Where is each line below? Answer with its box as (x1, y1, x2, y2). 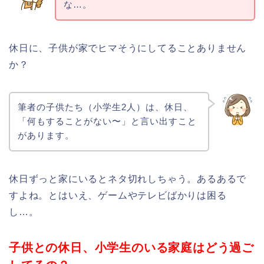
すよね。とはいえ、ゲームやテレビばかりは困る (9, 190, 227, 201)
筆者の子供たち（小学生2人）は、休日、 (17, 102, 193, 113)
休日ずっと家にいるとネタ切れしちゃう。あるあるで (9, 174, 247, 184)
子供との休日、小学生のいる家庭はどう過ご (9, 241, 254, 255)
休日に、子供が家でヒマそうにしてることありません (9, 42, 247, 53)
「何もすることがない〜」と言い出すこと (17, 116, 197, 127)
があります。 (17, 130, 74, 141)
